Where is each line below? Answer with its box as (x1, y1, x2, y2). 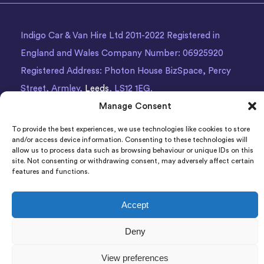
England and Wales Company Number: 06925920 (21, 49, 223, 58)
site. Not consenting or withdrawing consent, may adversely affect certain (12, 157, 254, 164)
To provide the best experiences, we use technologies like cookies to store (12, 126, 250, 133)
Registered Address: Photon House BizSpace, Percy (21, 67, 231, 76)
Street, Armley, (21, 84, 85, 94)
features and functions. (12, 168, 90, 175)
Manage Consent (98, 101, 171, 111)
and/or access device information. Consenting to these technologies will (12, 136, 247, 143)
